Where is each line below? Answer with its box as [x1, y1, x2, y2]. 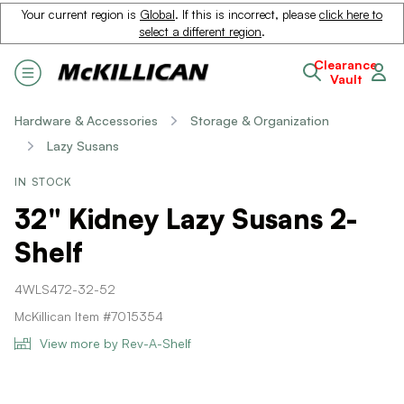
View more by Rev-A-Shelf [40, 335, 191, 351]
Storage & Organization [190, 113, 329, 128]
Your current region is [22, 7, 140, 22]
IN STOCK [14, 175, 73, 188]
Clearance [314, 57, 377, 72]
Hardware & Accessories [14, 113, 158, 128]
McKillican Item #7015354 [14, 308, 163, 324]
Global [140, 7, 175, 22]
